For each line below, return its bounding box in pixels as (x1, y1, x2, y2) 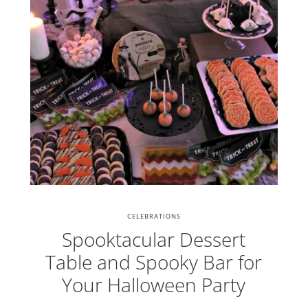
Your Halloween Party (62, 272, 246, 298)
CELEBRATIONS (126, 212, 181, 221)
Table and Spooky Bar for (45, 249, 263, 276)
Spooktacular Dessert (62, 226, 246, 253)
